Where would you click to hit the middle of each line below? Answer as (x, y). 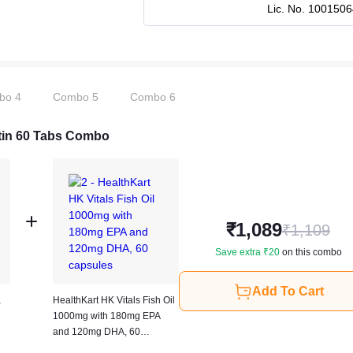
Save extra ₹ (242, 252)
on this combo (310, 252)
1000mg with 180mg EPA (107, 316)
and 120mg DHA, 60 (91, 331)
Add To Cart (288, 291)
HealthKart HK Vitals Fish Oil (114, 300)
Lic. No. (288, 9)
